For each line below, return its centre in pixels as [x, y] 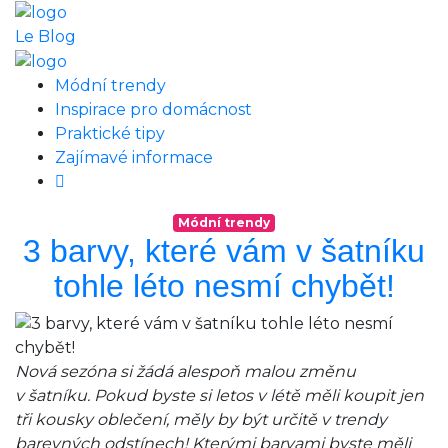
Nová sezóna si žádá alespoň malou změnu [185, 371]
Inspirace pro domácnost [153, 109]
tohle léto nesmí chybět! [224, 285]
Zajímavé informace [134, 157]
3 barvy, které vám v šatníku [224, 250]
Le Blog [45, 36]
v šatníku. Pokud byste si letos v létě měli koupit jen [219, 395]
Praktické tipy [110, 133]
